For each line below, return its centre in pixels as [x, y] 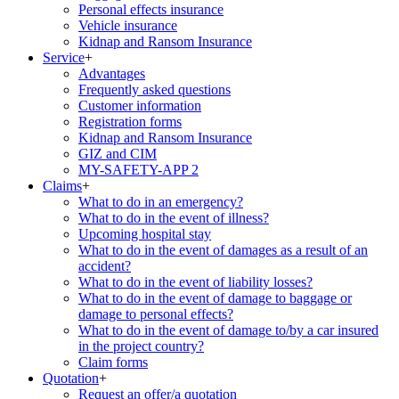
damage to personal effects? [156, 314]
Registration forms [130, 122]
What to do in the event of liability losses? [195, 282]
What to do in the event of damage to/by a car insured [228, 330]
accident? [105, 266]
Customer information [140, 106]
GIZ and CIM [118, 154]
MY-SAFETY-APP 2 [138, 170]
